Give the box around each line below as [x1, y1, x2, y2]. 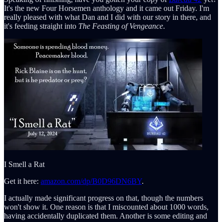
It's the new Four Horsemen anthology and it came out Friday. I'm [4, 3, 209, 12]
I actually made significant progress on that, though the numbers [4, 193, 203, 202]
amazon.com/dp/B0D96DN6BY [41, 176, 142, 185]
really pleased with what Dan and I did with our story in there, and [4, 12, 211, 21]
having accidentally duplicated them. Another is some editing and [4, 211, 207, 220]
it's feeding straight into [4, 21, 78, 30]
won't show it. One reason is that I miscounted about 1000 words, [4, 202, 209, 211]
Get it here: [4, 176, 41, 185]
